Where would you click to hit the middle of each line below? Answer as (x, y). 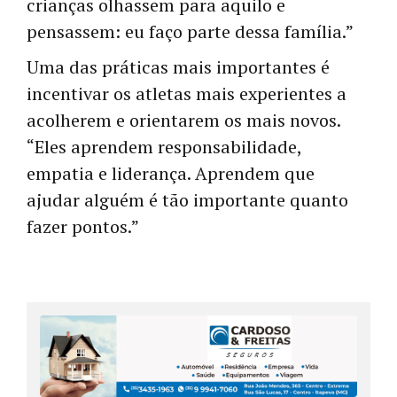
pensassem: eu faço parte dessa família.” (190, 32)
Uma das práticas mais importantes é (178, 67)
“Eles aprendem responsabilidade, (164, 147)
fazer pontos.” (83, 227)
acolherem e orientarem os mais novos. (183, 121)
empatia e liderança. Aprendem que (171, 174)
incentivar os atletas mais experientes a (187, 94)
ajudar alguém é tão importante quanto (187, 200)
